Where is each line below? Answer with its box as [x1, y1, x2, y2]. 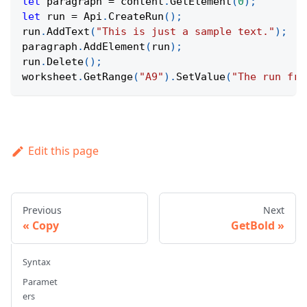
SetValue [176, 71, 225, 84]
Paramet [23, 275, 58, 288]
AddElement [84, 40, 145, 53]
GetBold [231, 218, 275, 234]
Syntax [23, 256, 51, 269]
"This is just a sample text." [96, 25, 275, 38]
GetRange [84, 71, 133, 84]
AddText [47, 25, 90, 38]
